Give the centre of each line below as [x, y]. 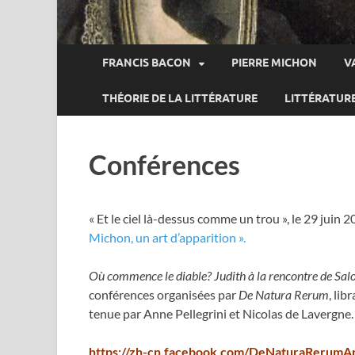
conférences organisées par [164, 295]
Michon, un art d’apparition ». [167, 238]
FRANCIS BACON [147, 62]
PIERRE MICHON [274, 62]
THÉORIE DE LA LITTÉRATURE [180, 98]
